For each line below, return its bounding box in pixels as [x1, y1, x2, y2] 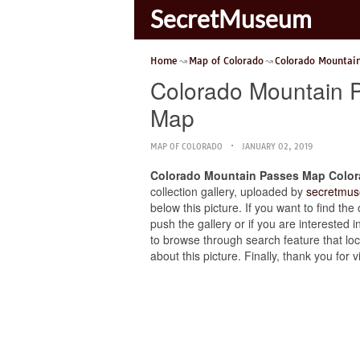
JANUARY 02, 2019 [242, 141, 313, 152]
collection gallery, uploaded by [150, 183, 306, 199]
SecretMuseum [150, 4, 312, 33]
